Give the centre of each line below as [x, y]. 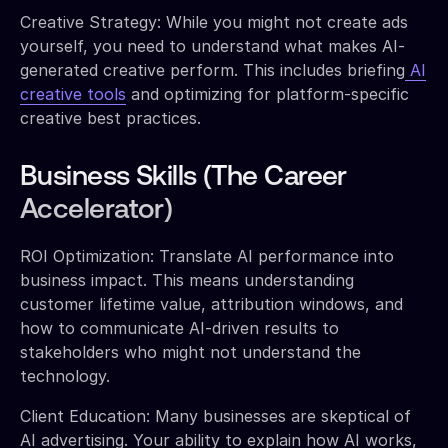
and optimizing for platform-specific [267, 93]
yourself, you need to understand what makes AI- [212, 45]
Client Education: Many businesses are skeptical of [215, 415]
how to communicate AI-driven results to [179, 327]
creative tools [73, 93]
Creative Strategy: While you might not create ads [214, 21]
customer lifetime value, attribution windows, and [211, 303]
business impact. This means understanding [187, 279]
